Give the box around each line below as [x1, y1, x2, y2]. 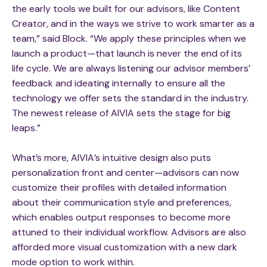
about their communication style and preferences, [12, 196, 231, 209]
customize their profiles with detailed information [12, 181, 226, 194]
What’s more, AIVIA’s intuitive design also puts [12, 151, 211, 164]
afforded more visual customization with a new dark [12, 241, 237, 254]
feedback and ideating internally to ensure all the [12, 77, 225, 90]
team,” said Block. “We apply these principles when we [12, 32, 246, 45]
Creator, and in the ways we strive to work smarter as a [12, 17, 254, 30]
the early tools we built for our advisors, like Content [12, 2, 240, 15]
